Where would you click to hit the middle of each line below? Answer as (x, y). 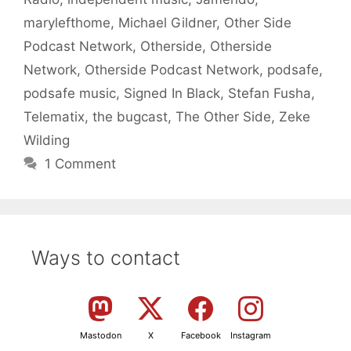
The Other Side (223, 116)
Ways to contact (106, 257)
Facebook (201, 335)
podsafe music (70, 93)
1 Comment (81, 163)
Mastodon (100, 335)
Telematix (54, 116)
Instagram (251, 335)
